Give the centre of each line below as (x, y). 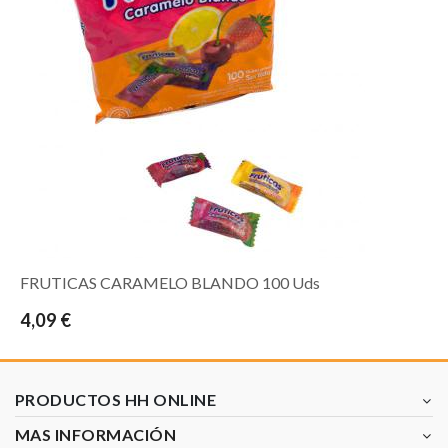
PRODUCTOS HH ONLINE (116, 399)
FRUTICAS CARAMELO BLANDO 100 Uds (170, 282)
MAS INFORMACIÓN (96, 434)
